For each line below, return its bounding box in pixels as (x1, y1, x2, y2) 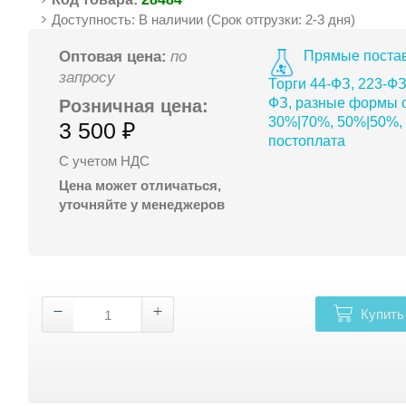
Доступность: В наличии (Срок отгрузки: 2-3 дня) (52, 11, 356, 27)
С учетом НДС (59, 152, 150, 169)
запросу (59, 68, 116, 86)
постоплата (267, 132, 345, 149)
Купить (360, 305, 404, 322)
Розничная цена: (59, 95, 209, 116)
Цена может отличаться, (59, 177, 222, 193)
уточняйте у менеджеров (59, 196, 226, 212)
